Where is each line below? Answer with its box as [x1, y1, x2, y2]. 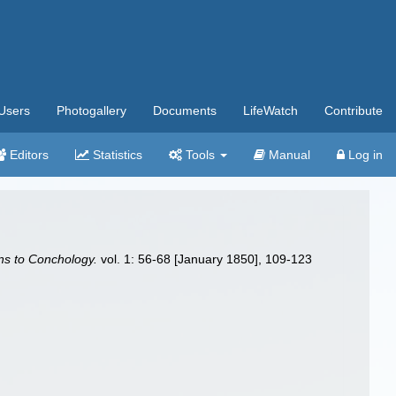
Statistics [89, 148, 142, 162]
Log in [345, 148, 383, 162]
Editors [6, 148, 49, 162]
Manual [265, 148, 310, 162]
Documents [153, 103, 217, 118]
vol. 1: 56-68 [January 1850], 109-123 [97, 252, 313, 266]
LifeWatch [243, 103, 298, 118]
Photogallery [57, 103, 126, 118]
